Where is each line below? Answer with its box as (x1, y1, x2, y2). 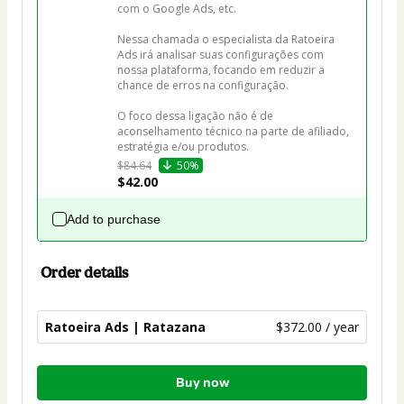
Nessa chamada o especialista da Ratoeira (117, 31, 337, 47)
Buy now (175, 374, 229, 390)
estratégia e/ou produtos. (117, 138, 249, 154)
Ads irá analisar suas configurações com (117, 46, 326, 62)
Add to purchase (67, 211, 161, 226)
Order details (41, 262, 128, 281)
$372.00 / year (276, 317, 359, 335)
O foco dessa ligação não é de (117, 107, 276, 124)
